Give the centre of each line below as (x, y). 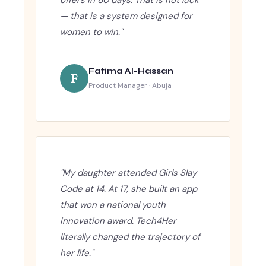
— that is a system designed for (126, 16)
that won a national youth (113, 205)
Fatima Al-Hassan (131, 71)
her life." (77, 253)
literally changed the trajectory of (130, 237)
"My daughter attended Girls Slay (128, 172)
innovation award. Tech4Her (118, 221)
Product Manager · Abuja (130, 86)
